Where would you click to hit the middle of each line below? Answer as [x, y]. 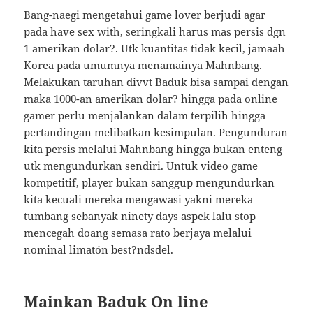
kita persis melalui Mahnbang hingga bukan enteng [153, 149]
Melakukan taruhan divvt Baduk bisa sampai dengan [156, 82]
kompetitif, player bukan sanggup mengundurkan [150, 182]
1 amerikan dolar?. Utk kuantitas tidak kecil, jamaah [155, 48]
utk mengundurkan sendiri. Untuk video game [141, 166]
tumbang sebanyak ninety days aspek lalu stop [140, 216]
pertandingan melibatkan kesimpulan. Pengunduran [156, 132]
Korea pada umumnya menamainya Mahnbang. [143, 65]
